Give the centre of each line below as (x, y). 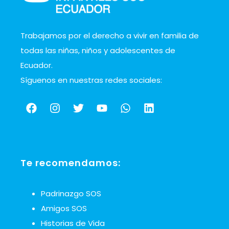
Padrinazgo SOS (71, 193)
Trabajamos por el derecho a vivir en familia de (110, 35)
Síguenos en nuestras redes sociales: (91, 80)
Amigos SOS (64, 208)
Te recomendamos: (71, 163)
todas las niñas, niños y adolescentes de (98, 50)
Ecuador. (37, 65)
